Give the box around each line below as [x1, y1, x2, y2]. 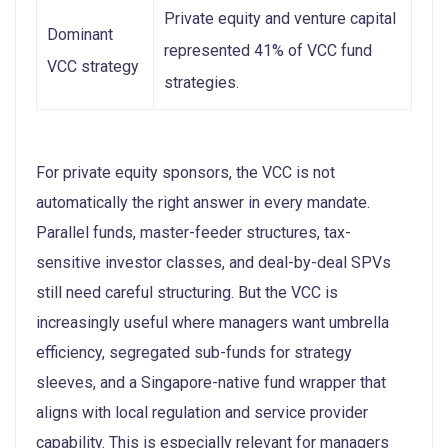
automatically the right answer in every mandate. [36, 192, 370, 212]
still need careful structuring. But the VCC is [36, 282, 338, 302]
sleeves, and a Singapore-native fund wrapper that [36, 372, 386, 392]
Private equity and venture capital [164, 8, 396, 28]
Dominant [47, 24, 113, 44]
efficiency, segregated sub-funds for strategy [36, 342, 352, 362]
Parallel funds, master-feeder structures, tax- [36, 222, 351, 242]
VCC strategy [47, 56, 139, 76]
